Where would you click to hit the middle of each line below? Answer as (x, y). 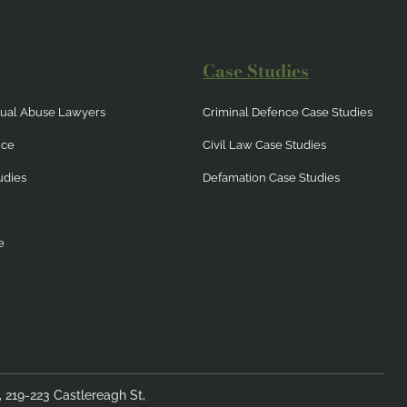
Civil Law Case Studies (265, 145)
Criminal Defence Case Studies (288, 113)
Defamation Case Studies (272, 178)
